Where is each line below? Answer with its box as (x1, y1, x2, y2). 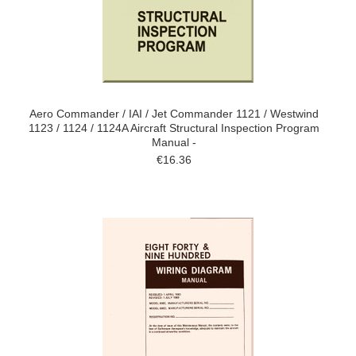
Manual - (152, 136, 196, 149)
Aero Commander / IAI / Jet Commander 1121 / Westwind (29, 107, 319, 120)
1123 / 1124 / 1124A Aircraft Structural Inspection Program (29, 122, 319, 134)
